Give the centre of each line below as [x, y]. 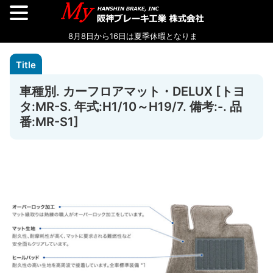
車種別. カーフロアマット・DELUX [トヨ [132, 91]
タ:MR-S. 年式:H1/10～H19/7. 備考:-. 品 [131, 107]
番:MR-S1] [49, 122]
